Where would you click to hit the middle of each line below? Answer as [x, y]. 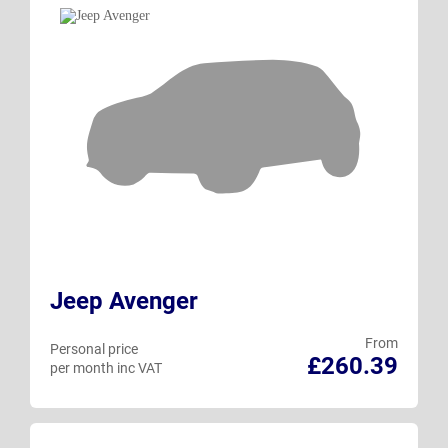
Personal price [94, 348]
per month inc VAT [106, 367]
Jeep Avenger [124, 300]
